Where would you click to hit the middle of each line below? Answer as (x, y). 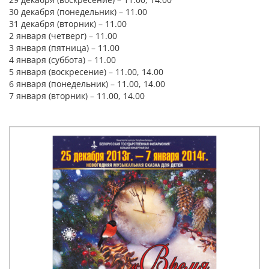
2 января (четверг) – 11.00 (63, 36)
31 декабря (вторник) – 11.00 (68, 24)
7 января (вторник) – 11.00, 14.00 (77, 96)
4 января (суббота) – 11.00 (62, 60)
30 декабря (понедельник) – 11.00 (78, 12)
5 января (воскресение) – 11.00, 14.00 (86, 72)
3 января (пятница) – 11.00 (64, 48)
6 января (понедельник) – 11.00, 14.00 (87, 84)
